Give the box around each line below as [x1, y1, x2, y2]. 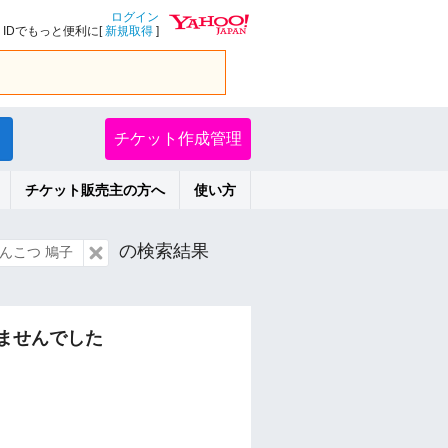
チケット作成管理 [114, 130, 242, 147]
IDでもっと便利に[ [3, 24, 105, 38]
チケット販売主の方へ [25, 182, 165, 198]
